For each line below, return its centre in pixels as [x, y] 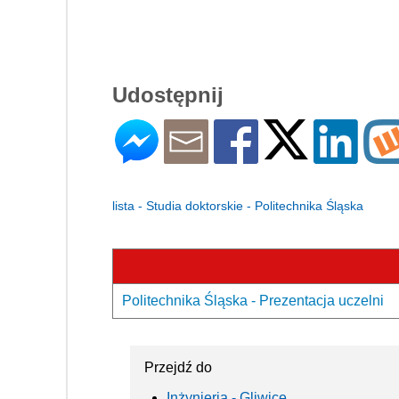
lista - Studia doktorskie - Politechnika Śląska [238, 206]
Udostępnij [168, 95]
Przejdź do [178, 368]
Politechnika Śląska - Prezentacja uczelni [253, 301]
